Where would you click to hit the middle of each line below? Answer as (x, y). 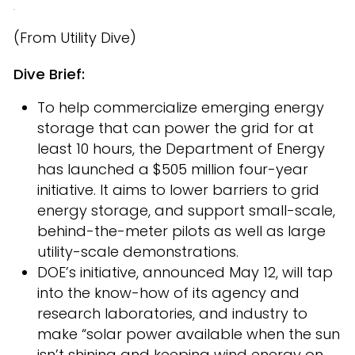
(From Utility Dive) (75, 38)
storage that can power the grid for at (176, 128)
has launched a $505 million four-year (173, 169)
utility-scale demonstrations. (138, 252)
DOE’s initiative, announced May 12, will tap (185, 272)
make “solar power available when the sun (189, 334)
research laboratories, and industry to (172, 313)
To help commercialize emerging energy (181, 107)
